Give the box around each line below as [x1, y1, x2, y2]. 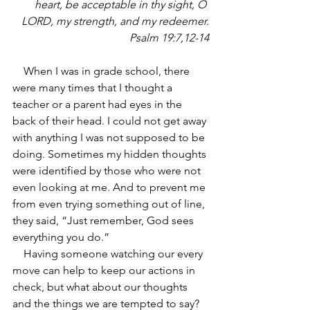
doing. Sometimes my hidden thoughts [12, 147, 209, 161]
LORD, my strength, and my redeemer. [21, 15, 209, 28]
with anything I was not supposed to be [12, 131, 208, 144]
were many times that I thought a [12, 81, 175, 94]
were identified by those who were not [12, 164, 203, 177]
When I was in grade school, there [12, 64, 24, 77]
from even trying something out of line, [12, 197, 208, 210]
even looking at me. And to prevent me [12, 181, 208, 194]
